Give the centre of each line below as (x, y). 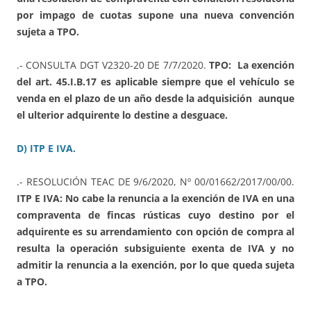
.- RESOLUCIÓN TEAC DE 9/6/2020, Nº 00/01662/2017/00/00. (155, 181)
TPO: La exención (252, 65)
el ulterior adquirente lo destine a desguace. (122, 115)
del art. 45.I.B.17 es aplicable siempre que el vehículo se (155, 81)
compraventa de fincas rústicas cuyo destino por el (155, 215)
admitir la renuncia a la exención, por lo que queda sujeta (155, 264)
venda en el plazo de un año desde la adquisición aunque (155, 98)
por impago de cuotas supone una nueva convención (155, 15)
